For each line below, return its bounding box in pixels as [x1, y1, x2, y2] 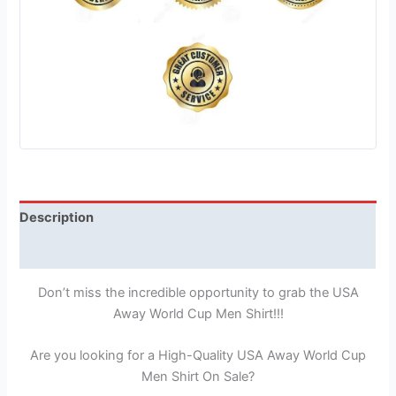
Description [19, 209, 95, 226]
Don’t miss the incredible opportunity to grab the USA [37, 284, 359, 301]
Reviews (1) [19, 243, 94, 260]
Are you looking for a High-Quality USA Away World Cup [30, 347, 366, 364]
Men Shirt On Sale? [141, 369, 255, 385]
